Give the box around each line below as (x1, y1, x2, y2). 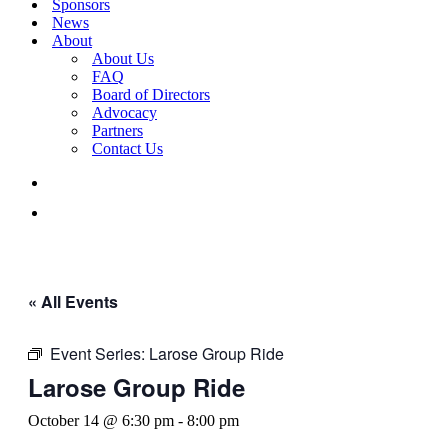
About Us (92, 50, 154, 67)
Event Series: (50, 342, 149, 365)
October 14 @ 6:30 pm (28, 412, 174, 429)
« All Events (28, 290, 118, 313)
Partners (92, 122, 143, 139)
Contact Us (92, 140, 163, 157)
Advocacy (92, 104, 157, 121)
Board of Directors (92, 86, 210, 103)
